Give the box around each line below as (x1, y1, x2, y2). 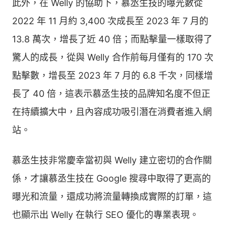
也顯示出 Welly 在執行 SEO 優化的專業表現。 (12, 209, 199, 220)
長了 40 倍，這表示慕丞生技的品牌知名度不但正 (12, 88, 210, 99)
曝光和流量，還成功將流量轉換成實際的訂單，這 (12, 191, 212, 202)
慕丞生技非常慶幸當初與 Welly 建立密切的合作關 (12, 155, 212, 165)
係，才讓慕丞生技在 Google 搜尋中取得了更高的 (12, 173, 211, 184)
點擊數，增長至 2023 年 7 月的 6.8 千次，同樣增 (12, 70, 213, 81)
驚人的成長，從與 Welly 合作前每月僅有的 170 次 (12, 52, 213, 63)
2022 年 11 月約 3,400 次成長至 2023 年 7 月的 (12, 16, 208, 26)
